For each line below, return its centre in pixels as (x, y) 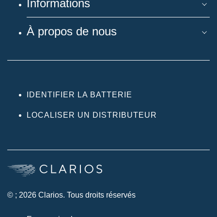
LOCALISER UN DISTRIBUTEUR (92, 115)
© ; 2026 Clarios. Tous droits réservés (71, 195)
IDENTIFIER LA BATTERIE (79, 94)
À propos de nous (72, 31)
